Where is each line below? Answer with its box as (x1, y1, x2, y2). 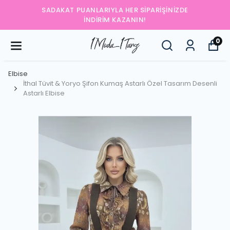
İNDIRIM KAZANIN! (84, 15, 146, 25)
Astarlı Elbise (23, 88, 65, 98)
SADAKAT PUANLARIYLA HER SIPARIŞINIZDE (42, 5, 188, 15)
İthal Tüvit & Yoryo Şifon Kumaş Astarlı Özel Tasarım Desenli (23, 79, 217, 88)
